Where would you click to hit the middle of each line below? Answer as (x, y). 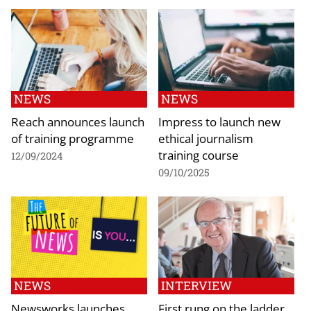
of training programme (73, 138)
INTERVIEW (196, 286)
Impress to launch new (219, 121)
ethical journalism (206, 138)
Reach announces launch (78, 121)
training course (199, 154)
